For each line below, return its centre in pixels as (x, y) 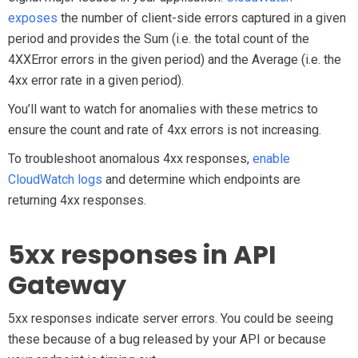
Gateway (67, 285)
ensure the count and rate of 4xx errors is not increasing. (165, 130)
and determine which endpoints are (201, 179)
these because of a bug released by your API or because (167, 339)
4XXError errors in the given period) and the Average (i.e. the (175, 60)
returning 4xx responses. (77, 200)
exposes (33, 18)
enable (271, 159)
